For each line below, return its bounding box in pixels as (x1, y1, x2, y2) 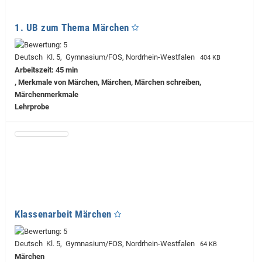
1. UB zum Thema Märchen (15, 22, 129, 34)
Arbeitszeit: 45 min (15, 65, 78, 75)
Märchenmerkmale (15, 90, 78, 99)
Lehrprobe (15, 102, 49, 112)
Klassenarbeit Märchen (15, 208, 112, 220)
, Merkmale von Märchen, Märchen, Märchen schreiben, (15, 78, 201, 87)
